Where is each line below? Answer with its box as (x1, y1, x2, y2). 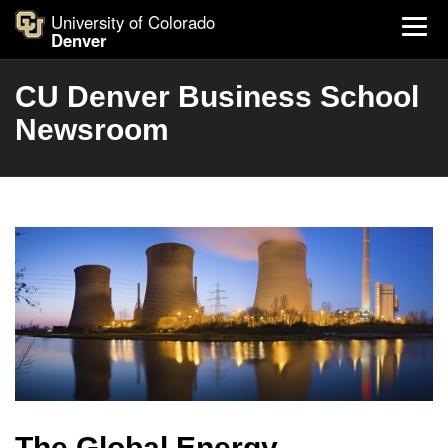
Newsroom (15, 113, 169, 146)
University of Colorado (51, 10, 215, 34)
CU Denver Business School (15, 80, 419, 113)
